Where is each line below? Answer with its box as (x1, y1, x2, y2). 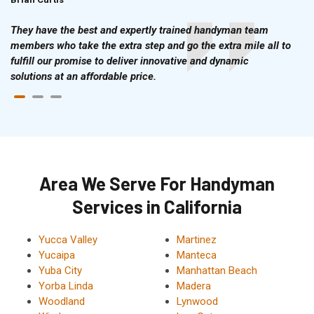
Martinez (176, 233, 217, 246)
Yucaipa (39, 248, 75, 261)
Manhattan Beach (176, 264, 257, 277)
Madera (176, 279, 211, 292)
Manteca (176, 248, 217, 261)
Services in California (72, 195, 242, 217)
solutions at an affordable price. (11, 69, 156, 83)
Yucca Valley (39, 233, 97, 246)
